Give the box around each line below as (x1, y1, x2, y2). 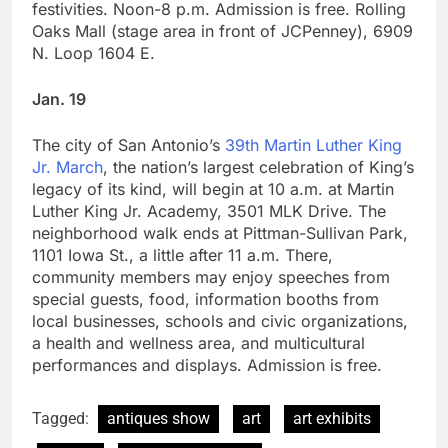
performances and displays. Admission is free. (32, 354, 382, 375)
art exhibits (293, 408, 371, 428)
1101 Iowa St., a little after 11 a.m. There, (32, 244, 333, 265)
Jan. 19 (32, 88, 86, 109)
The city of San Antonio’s (32, 134, 225, 155)
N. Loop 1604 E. (32, 42, 155, 63)
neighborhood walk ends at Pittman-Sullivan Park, (32, 222, 408, 243)
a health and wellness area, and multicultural (32, 332, 365, 353)
